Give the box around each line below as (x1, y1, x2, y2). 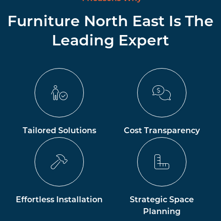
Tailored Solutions (22, 127, 96, 135)
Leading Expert (52, 34, 169, 50)
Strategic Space (130, 196, 194, 204)
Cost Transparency (124, 127, 200, 135)
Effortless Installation (16, 196, 103, 204)
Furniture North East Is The (7, 15, 214, 31)
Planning (143, 208, 181, 216)
